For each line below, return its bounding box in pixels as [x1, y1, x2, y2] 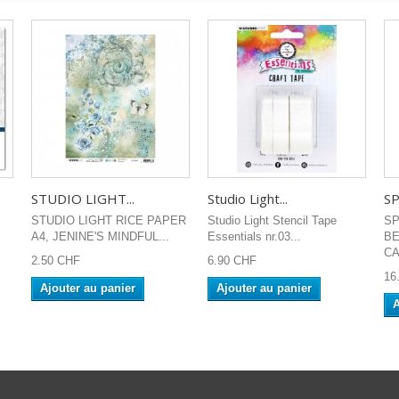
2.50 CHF [31, 254, 80, 267]
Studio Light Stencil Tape [208, 214, 337, 227]
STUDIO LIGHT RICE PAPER [31, 214, 186, 227]
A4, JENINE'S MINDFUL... [31, 230, 169, 243]
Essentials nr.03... [208, 230, 301, 243]
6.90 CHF [208, 254, 256, 267]
